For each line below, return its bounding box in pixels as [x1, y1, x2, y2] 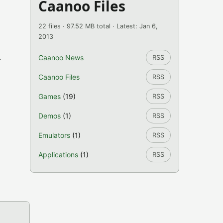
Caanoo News [38, 53, 84, 62]
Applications [38, 150, 78, 159]
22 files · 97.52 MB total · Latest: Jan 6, [38, 22, 158, 30]
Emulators [38, 131, 70, 139]
